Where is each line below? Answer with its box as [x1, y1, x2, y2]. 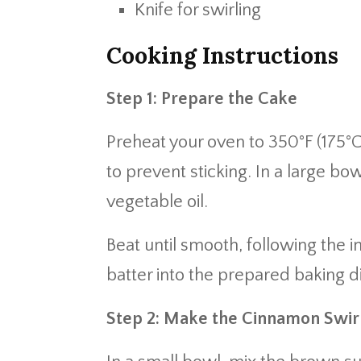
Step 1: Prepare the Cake [106, 89, 297, 109]
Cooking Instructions [106, 41, 338, 70]
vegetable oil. [106, 192, 208, 212]
